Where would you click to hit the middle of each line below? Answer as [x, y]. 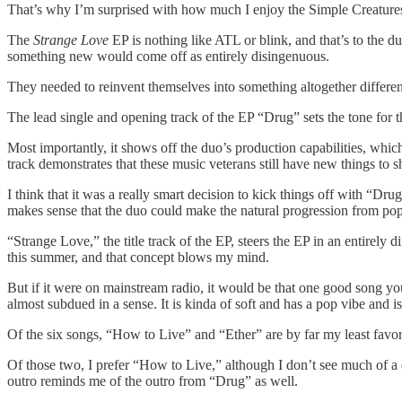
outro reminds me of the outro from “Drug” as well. [153, 380]
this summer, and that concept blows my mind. [138, 257]
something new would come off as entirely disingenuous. [168, 56]
